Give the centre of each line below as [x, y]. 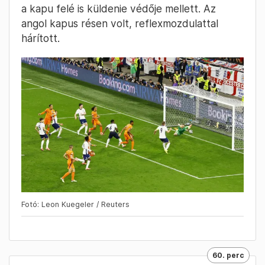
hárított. [41, 38]
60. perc [228, 256]
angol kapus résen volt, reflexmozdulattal [120, 23]
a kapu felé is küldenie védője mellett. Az [119, 8]
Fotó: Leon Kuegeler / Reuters [75, 205]
